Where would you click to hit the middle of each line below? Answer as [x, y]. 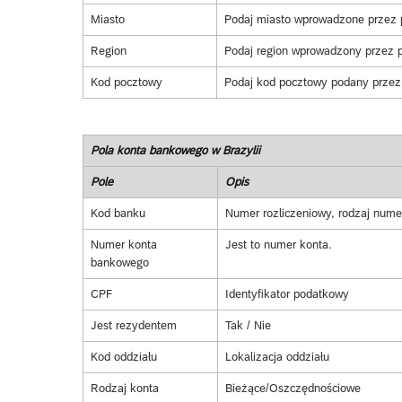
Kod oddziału [123, 357]
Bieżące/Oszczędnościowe [293, 389]
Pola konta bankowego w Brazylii [175, 151]
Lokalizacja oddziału [277, 357]
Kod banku [118, 214]
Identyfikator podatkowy [287, 294]
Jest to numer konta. [278, 245]
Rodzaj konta [124, 389]
